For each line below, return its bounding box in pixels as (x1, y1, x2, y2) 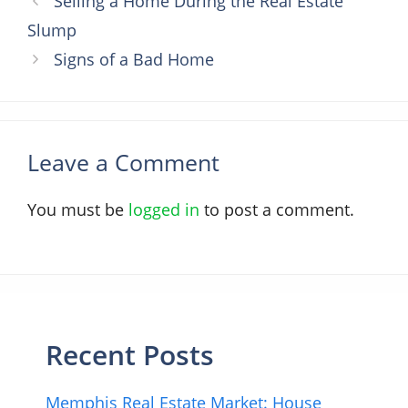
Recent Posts (46, 335, 214, 373)
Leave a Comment (27, 146, 219, 178)
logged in (128, 198, 199, 220)
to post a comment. (199, 198, 354, 220)
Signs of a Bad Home (53, 47, 214, 70)
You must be (27, 198, 128, 220)
